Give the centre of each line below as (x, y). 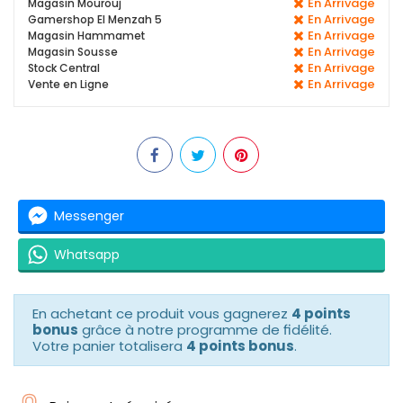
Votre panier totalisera (109, 346)
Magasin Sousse (73, 52)
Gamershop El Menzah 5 (95, 20)
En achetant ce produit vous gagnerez (162, 314)
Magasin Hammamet (86, 36)
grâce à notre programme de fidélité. (205, 330)
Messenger (89, 215)
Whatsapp (87, 254)
